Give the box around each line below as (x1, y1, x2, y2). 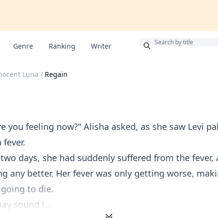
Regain (45, 70, 68, 79)
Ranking (49, 41, 75, 51)
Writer (91, 41, 111, 51)
